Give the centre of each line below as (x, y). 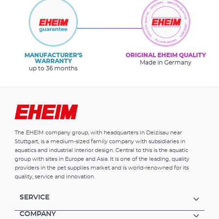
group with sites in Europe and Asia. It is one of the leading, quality (102, 159)
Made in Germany (165, 62)
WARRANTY (54, 61)
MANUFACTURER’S (53, 55)
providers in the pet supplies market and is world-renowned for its (102, 168)
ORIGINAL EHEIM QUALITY (165, 55)
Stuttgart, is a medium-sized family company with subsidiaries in (100, 141)
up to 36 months (54, 68)
